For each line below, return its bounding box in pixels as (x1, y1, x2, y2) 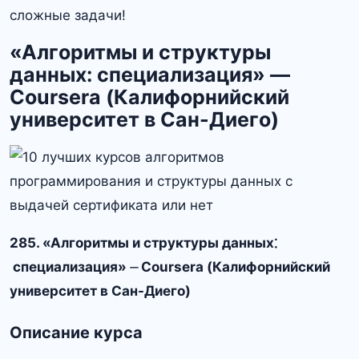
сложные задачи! (10, 6, 126, 23)
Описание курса (10, 322, 143, 342)
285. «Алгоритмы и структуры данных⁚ (10, 234, 277, 251)
